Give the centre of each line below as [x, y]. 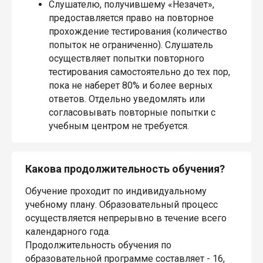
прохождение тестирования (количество [138, 32]
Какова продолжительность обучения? [125, 169]
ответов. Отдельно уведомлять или [127, 99]
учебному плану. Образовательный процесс [122, 205]
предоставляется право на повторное [131, 18]
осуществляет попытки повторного [127, 59]
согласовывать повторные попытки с [132, 113]
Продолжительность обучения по [98, 245]
